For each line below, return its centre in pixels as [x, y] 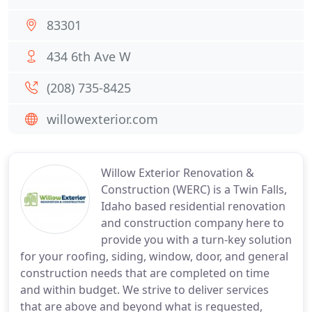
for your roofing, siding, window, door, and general [154, 256]
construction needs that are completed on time [145, 273]
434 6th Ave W [89, 56]
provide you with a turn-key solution [196, 240]
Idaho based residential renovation [193, 206]
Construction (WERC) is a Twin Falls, [194, 189]
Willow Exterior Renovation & [178, 173]
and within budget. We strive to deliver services [145, 290]
